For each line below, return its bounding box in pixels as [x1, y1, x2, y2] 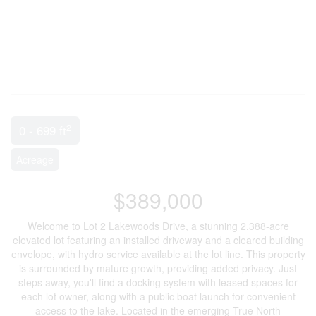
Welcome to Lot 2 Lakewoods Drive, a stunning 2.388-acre [27, 219, 289, 233]
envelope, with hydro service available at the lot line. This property [11, 247, 305, 261]
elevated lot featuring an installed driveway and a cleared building [12, 233, 304, 247]
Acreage [16, 152, 54, 166]
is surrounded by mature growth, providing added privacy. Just [19, 261, 297, 275]
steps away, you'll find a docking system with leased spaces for [18, 275, 298, 289]
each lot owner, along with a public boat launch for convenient [20, 289, 296, 303]
